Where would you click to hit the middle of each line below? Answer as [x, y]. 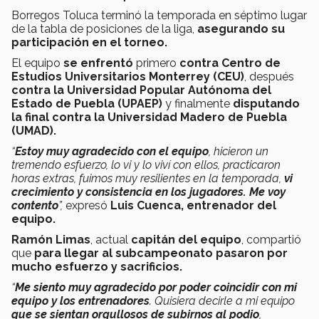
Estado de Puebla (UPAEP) [87, 103]
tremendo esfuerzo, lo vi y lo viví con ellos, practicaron [146, 164]
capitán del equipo [186, 239]
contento [35, 205]
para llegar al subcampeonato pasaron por [161, 253]
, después [269, 76]
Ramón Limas [51, 239]
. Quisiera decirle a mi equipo [222, 300]
